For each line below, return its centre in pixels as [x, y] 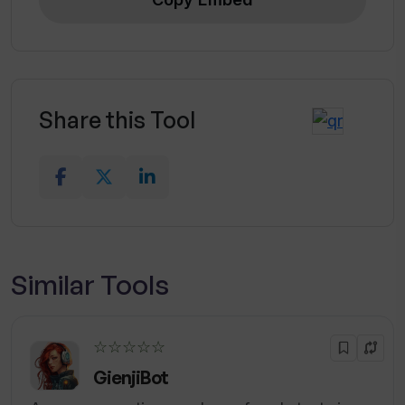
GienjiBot [131, 378]
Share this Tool [117, 120]
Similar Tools [90, 285]
